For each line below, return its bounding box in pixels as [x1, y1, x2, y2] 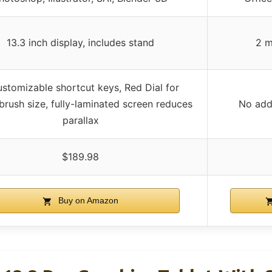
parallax [62, 114, 99, 127]
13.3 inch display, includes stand [7, 36, 154, 49]
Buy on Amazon [56, 195, 118, 206]
